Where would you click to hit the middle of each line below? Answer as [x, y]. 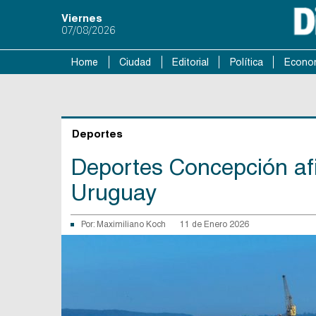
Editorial [190, 62]
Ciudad [135, 62]
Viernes [82, 18]
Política [246, 62]
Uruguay [114, 192]
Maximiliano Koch [131, 224]
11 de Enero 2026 [214, 224]
